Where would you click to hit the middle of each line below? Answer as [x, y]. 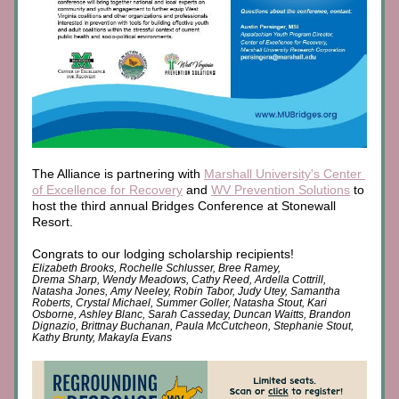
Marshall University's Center [283, 174]
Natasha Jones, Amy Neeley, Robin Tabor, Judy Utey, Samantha [186, 291]
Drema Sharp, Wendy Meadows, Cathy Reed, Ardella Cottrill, [179, 280]
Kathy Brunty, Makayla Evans [102, 338]
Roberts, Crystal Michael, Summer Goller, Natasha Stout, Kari [179, 303]
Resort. [54, 222]
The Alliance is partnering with [118, 174]
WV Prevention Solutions [281, 190]
